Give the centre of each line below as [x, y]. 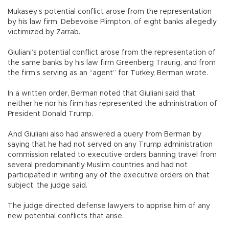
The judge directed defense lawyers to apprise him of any [109, 206]
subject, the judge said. [48, 185]
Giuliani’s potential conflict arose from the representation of [112, 52]
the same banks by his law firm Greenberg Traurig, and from [112, 63]
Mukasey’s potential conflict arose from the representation [110, 12]
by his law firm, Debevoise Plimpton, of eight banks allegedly [112, 22]
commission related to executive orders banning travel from [112, 155]
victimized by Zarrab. [44, 32]
